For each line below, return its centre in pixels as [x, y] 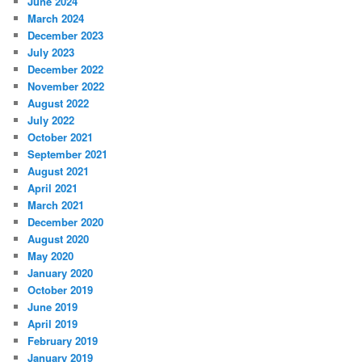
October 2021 [61, 137]
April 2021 [53, 188]
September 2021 [68, 154]
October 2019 [61, 290]
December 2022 [66, 69]
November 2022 [66, 86]
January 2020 [61, 273]
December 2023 [66, 36]
